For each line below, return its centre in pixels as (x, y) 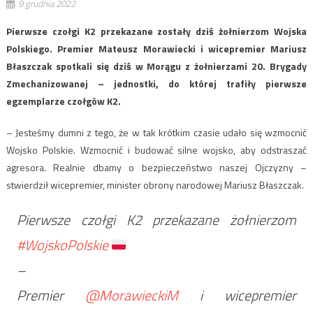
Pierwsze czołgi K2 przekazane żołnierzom (156, 219)
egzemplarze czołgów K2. (63, 101)
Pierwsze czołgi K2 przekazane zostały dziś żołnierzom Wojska (156, 31)
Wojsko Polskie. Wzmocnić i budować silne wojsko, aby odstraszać (156, 150)
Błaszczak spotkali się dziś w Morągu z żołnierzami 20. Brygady (156, 66)
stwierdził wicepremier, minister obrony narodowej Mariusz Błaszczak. (155, 184)
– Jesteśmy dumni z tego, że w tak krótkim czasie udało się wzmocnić (156, 132)
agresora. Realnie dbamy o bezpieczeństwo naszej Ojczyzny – (156, 167)
